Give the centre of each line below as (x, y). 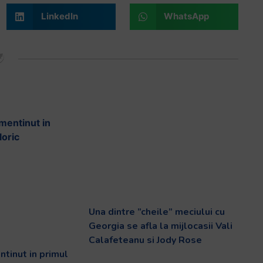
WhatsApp (187, 16)
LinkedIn (59, 16)
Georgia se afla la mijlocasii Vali (160, 226)
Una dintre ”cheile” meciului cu (156, 212)
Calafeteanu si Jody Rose (145, 240)
